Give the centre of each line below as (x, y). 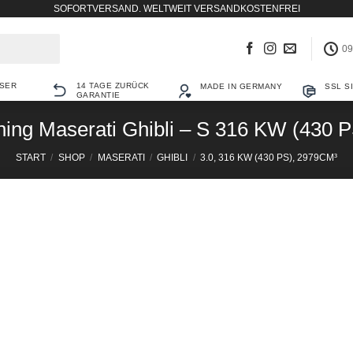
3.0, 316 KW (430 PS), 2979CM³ (269, 158)
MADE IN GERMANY (242, 86)
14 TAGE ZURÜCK (113, 85)
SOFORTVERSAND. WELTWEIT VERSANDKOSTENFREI (176, 9)
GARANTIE (98, 95)
